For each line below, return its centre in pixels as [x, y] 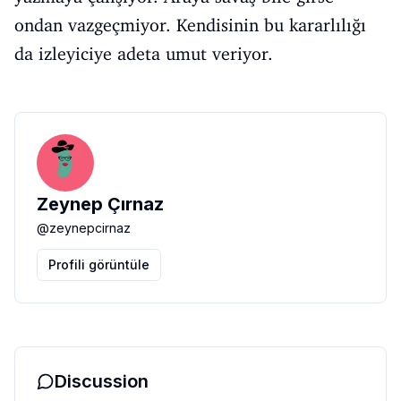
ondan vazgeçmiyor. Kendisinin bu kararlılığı [190, 25]
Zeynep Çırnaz [100, 204]
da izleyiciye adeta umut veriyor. [144, 54]
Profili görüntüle [99, 264]
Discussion [102, 381]
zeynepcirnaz [90, 228]
